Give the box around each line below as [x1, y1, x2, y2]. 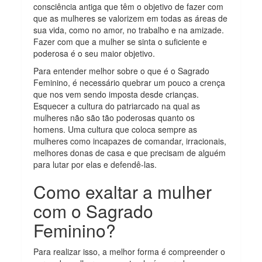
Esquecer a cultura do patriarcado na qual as [33, 99, 201, 112]
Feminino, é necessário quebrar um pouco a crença [33, 76, 226, 88]
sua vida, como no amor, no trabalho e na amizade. [33, 23, 225, 36]
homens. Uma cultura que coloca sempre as [33, 123, 198, 135]
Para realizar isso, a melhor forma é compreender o [33, 245, 226, 257]
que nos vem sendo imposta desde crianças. [33, 88, 199, 100]
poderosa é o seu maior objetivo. [33, 47, 156, 59]
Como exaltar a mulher [33, 178, 212, 204]
